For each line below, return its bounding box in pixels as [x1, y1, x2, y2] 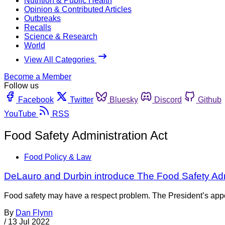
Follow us [4, 81, 39, 90]
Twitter [70, 95, 93, 104]
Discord [154, 95, 182, 104]
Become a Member [4, 72, 71, 81]
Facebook [18, 95, 54, 104]
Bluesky [109, 95, 138, 104]
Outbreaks [24, 14, 61, 23]
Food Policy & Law [24, 152, 91, 161]
